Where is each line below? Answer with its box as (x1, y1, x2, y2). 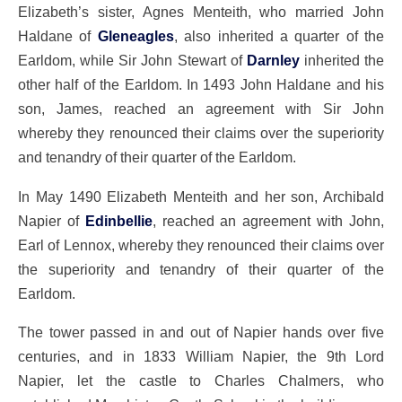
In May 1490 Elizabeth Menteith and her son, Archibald (18, 188, 384, 205)
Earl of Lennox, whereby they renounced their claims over (18, 236, 384, 253)
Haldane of (18, 28, 98, 45)
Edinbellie (84, 212, 153, 229)
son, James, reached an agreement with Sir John (18, 100, 384, 118)
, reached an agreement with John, (152, 212, 385, 229)
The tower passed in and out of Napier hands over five (18, 324, 384, 341)
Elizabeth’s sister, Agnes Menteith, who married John (18, 4, 384, 21)
